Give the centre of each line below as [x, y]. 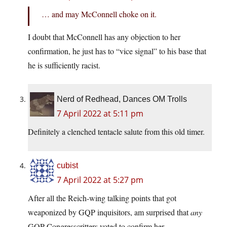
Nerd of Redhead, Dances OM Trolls [122, 99]
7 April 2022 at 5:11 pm [100, 114]
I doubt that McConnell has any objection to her [104, 37]
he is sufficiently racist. [64, 65]
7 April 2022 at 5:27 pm [100, 180]
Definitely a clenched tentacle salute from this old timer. [116, 132]
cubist [67, 166]
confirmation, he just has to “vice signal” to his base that [117, 51]
